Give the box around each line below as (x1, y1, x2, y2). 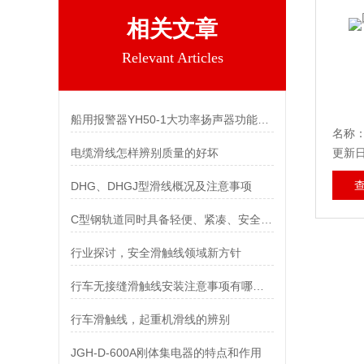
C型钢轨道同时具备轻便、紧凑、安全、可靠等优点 (260, 213, 272, 226)
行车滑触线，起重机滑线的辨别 (70, 313, 230, 326)
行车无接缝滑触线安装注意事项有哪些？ (252, 279, 264, 292)
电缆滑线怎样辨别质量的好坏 (70, 146, 219, 159)
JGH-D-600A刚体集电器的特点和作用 (70, 346, 262, 359)
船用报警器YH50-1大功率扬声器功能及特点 (257, 113, 269, 126)
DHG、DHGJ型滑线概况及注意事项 (70, 180, 252, 193)
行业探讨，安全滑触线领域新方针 (70, 246, 241, 259)
